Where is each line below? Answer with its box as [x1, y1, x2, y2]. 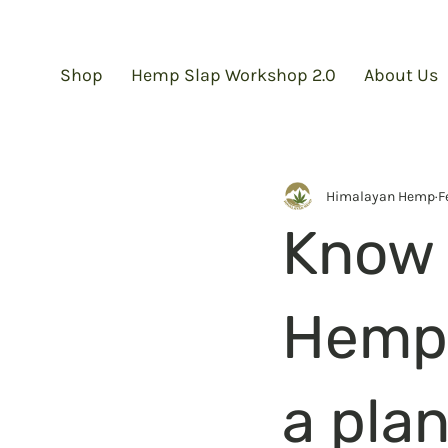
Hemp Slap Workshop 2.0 [131, 64, 336, 86]
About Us [364, 64, 438, 86]
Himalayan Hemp [326, 187, 435, 205]
